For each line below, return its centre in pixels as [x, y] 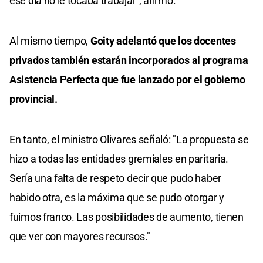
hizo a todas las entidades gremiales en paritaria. [119, 159]
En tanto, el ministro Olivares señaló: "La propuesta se [129, 139]
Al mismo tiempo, [50, 41]
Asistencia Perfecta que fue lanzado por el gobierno [127, 79]
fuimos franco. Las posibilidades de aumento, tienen [127, 217]
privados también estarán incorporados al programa [129, 60]
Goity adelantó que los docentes [163, 41]
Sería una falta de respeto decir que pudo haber [115, 178]
